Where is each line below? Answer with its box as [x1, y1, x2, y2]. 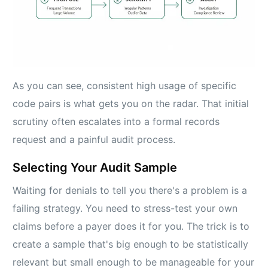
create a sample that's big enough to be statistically [13, 237, 249, 250]
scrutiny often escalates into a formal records [13, 115, 220, 127]
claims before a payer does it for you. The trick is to [13, 220, 250, 232]
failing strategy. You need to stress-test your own [13, 202, 238, 214]
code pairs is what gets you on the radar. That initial [13, 97, 249, 109]
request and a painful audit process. [13, 133, 176, 145]
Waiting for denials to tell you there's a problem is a [13, 184, 248, 196]
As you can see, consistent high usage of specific [13, 79, 237, 92]
